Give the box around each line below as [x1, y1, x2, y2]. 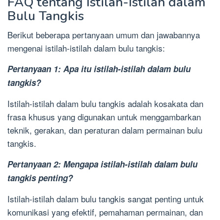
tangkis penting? [7, 172, 73, 184]
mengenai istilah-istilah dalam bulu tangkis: [7, 42, 165, 55]
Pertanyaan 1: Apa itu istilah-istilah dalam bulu [7, 63, 191, 75]
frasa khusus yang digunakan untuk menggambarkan [7, 110, 201, 123]
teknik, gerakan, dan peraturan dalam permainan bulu [7, 124, 202, 137]
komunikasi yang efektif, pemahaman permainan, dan [7, 206, 203, 219]
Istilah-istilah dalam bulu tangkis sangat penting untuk [7, 192, 204, 205]
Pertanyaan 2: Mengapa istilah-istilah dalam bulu [7, 158, 197, 170]
